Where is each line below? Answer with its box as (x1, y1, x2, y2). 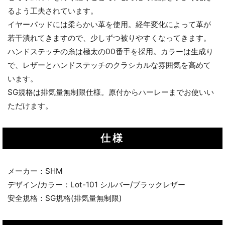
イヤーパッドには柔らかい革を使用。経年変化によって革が (8, 20, 211, 30)
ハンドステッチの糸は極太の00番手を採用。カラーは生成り (8, 47, 213, 57)
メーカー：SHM (8, 166, 63, 176)
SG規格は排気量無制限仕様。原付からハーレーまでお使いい (8, 87, 214, 97)
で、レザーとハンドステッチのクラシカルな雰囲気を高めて (8, 60, 211, 70)
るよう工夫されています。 (8, 6, 98, 16)
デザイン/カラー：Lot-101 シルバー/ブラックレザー (8, 180, 185, 190)
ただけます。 (8, 101, 53, 111)
